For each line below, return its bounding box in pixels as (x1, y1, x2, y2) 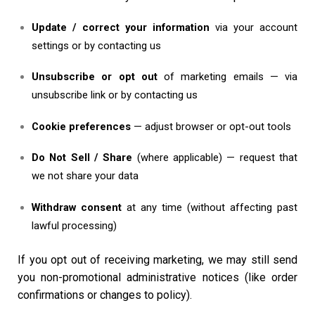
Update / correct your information (32, 20, 210, 34)
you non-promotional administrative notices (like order (18, 270, 297, 284)
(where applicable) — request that (132, 151, 298, 165)
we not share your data (32, 169, 139, 183)
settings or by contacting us (32, 39, 161, 52)
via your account (210, 20, 297, 34)
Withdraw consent (32, 200, 122, 214)
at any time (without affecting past (122, 200, 297, 214)
